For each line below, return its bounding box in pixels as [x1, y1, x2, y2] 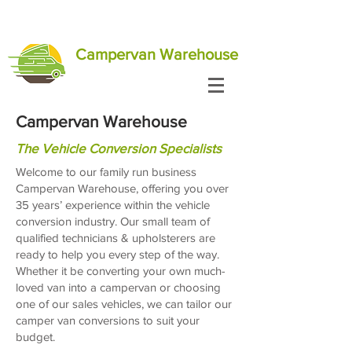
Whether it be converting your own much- [16, 264, 225, 277]
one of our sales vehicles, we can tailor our [16, 297, 232, 310]
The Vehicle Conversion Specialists [16, 141, 222, 156]
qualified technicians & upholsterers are [16, 231, 215, 244]
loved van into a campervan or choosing [16, 280, 221, 294]
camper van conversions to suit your [16, 313, 200, 327]
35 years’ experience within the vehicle [16, 198, 210, 211]
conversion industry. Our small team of [16, 214, 210, 228]
